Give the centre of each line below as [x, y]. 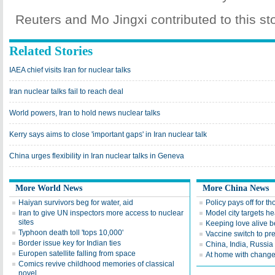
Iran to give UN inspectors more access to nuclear [101, 213]
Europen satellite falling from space [77, 254]
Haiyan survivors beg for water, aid [76, 203]
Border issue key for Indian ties [70, 243]
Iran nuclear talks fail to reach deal [66, 91]
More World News [49, 188]
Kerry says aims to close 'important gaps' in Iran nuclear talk [108, 134]
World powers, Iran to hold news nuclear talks [85, 113]
